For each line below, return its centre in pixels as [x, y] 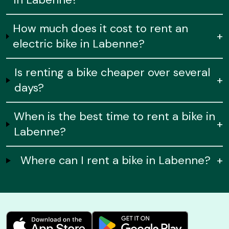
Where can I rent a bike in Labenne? [116, 161]
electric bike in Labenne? [79, 44]
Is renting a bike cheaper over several [112, 73]
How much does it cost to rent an [101, 29]
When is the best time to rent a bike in [114, 117]
